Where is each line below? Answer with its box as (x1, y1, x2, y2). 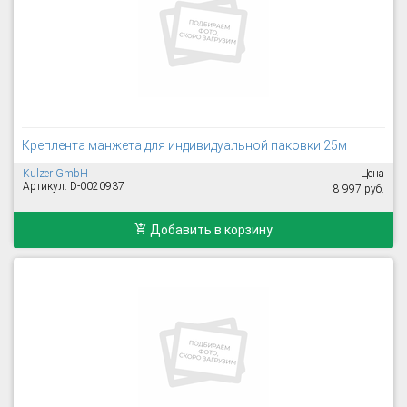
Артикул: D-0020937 (23, 180, 124, 193)
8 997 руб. (333, 183, 384, 195)
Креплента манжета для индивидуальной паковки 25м (22, 138, 347, 153)
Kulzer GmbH (23, 167, 88, 180)
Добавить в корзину (147, 223, 273, 237)
